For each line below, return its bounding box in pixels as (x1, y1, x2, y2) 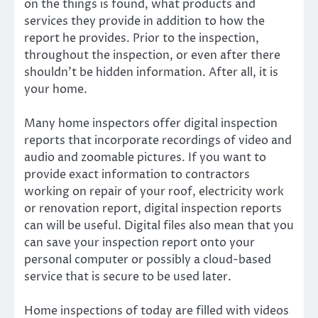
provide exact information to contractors (24, 166, 250, 182)
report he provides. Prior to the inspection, (24, 30, 259, 46)
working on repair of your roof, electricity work (24, 183, 284, 199)
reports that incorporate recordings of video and (24, 132, 292, 148)
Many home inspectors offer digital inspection (24, 115, 278, 131)
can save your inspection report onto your (24, 234, 255, 251)
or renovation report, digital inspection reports (24, 200, 282, 216)
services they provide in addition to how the (24, 13, 265, 29)
